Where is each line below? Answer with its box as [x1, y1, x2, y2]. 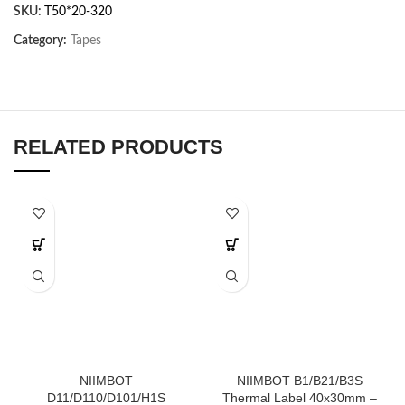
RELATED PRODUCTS [14, 136, 223, 158]
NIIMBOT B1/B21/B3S [236, 373, 363, 388]
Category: [14, 34, 67, 47]
